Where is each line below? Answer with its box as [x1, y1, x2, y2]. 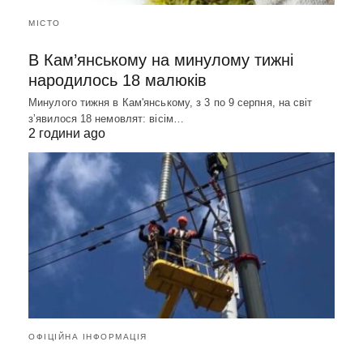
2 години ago [28, 126, 105, 140]
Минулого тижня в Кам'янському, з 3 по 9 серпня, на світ [28, 96, 313, 109]
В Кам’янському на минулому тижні [28, 50, 293, 69]
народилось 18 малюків [28, 70, 207, 89]
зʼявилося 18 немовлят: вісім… [28, 112, 184, 125]
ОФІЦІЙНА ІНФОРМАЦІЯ [28, 331, 147, 341]
